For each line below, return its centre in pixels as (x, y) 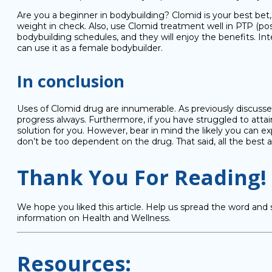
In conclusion (71, 81)
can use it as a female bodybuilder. (90, 48)
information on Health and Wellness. (94, 218)
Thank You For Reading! (142, 177)
